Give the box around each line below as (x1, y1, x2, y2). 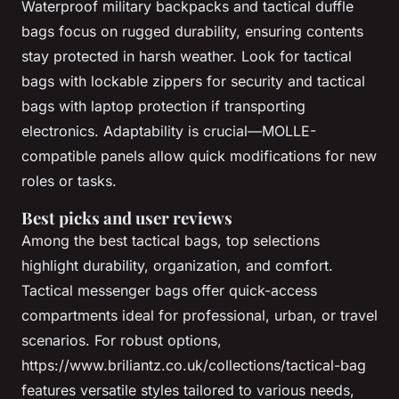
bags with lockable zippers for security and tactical (21, 72, 365, 91)
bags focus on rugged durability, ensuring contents (21, 22, 363, 41)
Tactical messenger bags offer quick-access (21, 281, 317, 300)
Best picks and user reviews (21, 207, 232, 230)
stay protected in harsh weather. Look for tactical (21, 47, 352, 66)
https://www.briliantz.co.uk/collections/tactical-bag (21, 356, 366, 375)
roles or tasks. (21, 172, 117, 191)
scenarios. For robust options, (21, 331, 222, 350)
